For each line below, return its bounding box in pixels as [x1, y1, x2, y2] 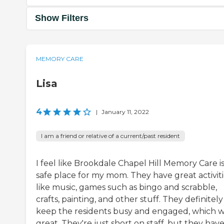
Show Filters [35, 13, 88, 23]
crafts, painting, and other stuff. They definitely [36, 194, 223, 204]
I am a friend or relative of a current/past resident [41, 131, 180, 139]
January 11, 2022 [101, 107, 149, 115]
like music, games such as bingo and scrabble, [36, 182, 217, 192]
